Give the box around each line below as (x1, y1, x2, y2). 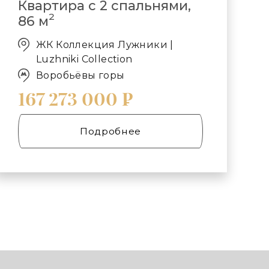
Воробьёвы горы (36, 70, 125, 81)
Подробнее (79, 125, 142, 137)
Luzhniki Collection (36, 53, 133, 65)
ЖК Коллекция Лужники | (36, 38, 174, 50)
